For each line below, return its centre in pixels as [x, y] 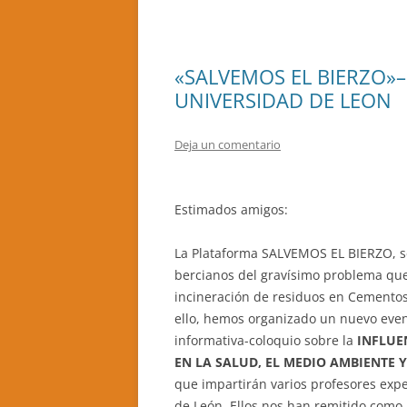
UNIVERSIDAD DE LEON [283, 100]
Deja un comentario [228, 144]
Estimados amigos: [231, 209]
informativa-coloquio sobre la [264, 340]
